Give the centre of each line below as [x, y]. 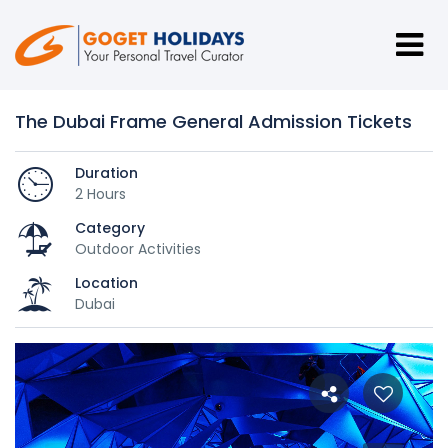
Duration [106, 172]
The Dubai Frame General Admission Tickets [213, 121]
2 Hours [100, 193]
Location [106, 282]
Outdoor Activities [138, 248]
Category [110, 227]
